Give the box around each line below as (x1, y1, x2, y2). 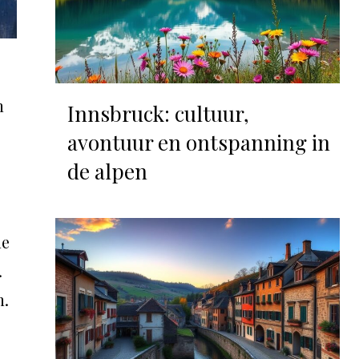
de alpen (67, 157, 147, 186)
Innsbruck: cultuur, (67, 99, 249, 128)
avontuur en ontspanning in (67, 128, 330, 157)
